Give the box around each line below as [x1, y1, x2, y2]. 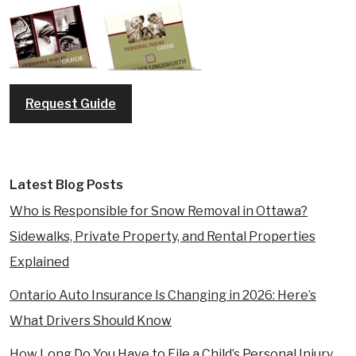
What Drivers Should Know [10, 313, 172, 329]
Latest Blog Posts [10, 177, 123, 193]
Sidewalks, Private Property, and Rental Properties [10, 229, 315, 245]
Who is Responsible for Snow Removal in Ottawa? [10, 203, 308, 219]
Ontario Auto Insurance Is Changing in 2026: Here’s [10, 288, 316, 304]
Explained [10, 254, 69, 270]
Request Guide [25, 96, 116, 112]
